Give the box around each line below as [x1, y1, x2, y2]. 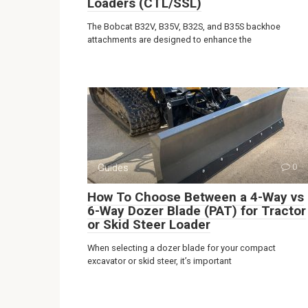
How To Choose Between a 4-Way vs [87, 189, 304, 205]
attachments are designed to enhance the [87, 34, 252, 45]
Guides [98, 162, 129, 174]
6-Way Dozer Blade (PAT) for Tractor [87, 203, 306, 219]
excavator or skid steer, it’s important [87, 256, 232, 266]
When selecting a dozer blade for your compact [87, 243, 276, 253]
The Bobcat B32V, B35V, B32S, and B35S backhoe [87, 21, 280, 32]
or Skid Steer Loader [87, 217, 210, 232]
